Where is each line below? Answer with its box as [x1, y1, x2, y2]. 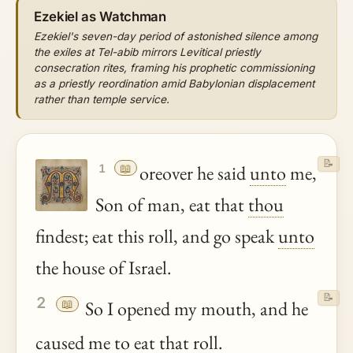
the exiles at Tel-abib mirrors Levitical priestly [34, 45, 261, 58]
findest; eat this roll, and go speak [35, 223, 278, 248]
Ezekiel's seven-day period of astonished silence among [34, 29, 318, 43]
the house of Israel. [35, 255, 172, 280]
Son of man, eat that [95, 191, 248, 217]
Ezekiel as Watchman [34, 8, 166, 24]
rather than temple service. [34, 92, 169, 106]
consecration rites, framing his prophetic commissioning [34, 61, 314, 74]
